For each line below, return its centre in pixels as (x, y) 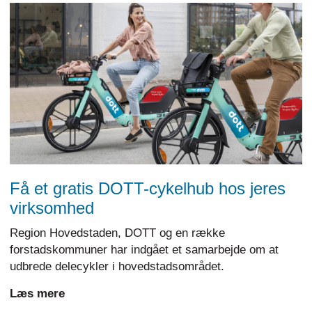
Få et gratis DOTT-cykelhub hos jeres (148, 189)
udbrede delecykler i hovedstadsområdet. (117, 267)
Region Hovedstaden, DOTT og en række (117, 233)
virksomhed (52, 208)
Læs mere (37, 294)
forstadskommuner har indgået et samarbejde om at (144, 250)
